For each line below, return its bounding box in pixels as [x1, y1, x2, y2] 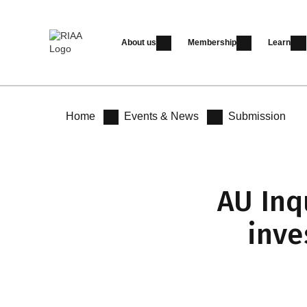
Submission [228, 110, 286, 123]
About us [121, 38, 156, 47]
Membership [187, 38, 236, 47]
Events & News [124, 110, 199, 123]
